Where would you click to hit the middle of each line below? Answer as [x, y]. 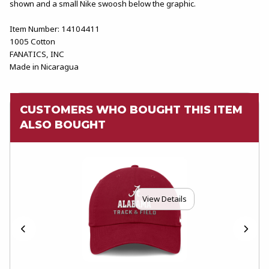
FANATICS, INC [37, 54]
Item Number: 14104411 [55, 29]
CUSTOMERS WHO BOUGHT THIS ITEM [131, 110]
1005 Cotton [32, 41]
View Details [165, 199]
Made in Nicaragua [44, 66]
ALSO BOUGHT [63, 125]
